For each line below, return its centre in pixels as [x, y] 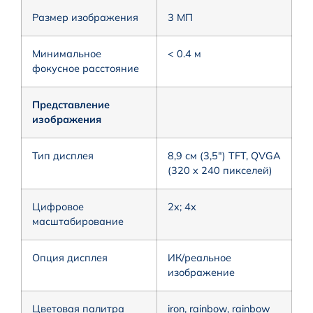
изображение [201, 272]
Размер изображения [85, 17]
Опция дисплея [70, 257]
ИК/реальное [199, 257]
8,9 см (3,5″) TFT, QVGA [224, 155]
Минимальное [67, 53]
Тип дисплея [63, 155]
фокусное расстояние [86, 68]
